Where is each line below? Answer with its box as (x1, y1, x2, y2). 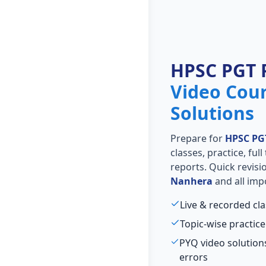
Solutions (170, 101, 254, 125)
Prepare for (170, 132, 225, 145)
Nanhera (170, 175, 213, 188)
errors (179, 251, 208, 264)
